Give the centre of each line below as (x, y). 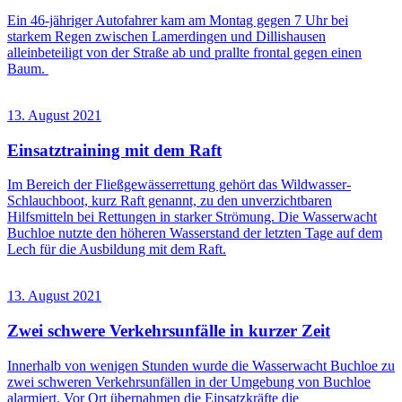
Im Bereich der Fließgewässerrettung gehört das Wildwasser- (179, 185)
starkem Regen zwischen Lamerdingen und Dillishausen (166, 36)
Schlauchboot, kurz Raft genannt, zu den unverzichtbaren (170, 201)
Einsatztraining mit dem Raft (114, 150)
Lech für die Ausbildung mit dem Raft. (117, 249)
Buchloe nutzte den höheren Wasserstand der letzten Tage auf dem (195, 233)
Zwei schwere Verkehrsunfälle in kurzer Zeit (169, 331)
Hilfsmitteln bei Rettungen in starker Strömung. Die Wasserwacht (192, 217)
